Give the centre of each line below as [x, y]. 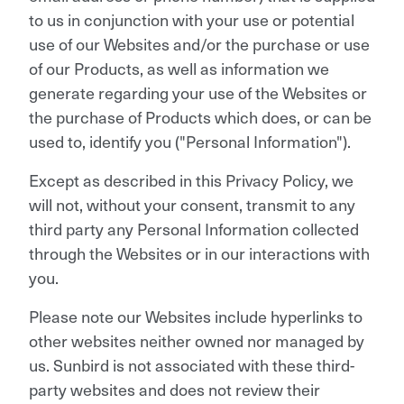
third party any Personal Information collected [194, 228]
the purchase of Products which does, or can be [200, 116]
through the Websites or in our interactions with [199, 252]
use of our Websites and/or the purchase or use [199, 43]
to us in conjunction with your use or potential [192, 19]
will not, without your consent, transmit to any [192, 204]
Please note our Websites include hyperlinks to [196, 316]
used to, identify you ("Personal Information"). [190, 141]
